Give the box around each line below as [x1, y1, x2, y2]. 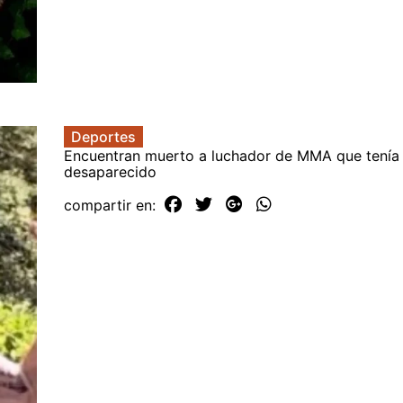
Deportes [71, 127, 136, 146]
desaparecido [64, 162, 157, 181]
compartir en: [64, 195, 160, 214]
